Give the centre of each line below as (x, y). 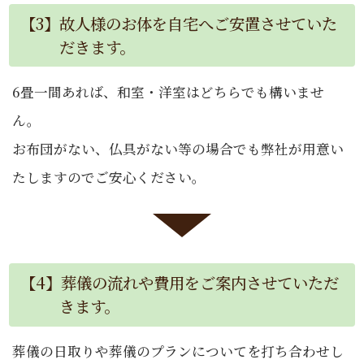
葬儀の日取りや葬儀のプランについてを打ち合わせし (178, 351)
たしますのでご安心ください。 (109, 177)
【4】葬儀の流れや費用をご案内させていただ (179, 283)
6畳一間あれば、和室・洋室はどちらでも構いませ (169, 91)
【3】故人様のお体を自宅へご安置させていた (178, 23)
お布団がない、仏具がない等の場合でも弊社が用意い (178, 148)
